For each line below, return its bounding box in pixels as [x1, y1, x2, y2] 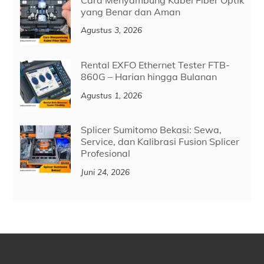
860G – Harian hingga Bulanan [80, 71, 217, 83]
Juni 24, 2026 [80, 166, 130, 177]
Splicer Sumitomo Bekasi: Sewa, [80, 124, 222, 136]
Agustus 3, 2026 [80, 25, 142, 35]
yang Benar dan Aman [80, 5, 180, 18]
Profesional [80, 147, 130, 160]
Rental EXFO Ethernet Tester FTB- [80, 59, 230, 71]
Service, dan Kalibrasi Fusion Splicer [80, 136, 239, 148]
